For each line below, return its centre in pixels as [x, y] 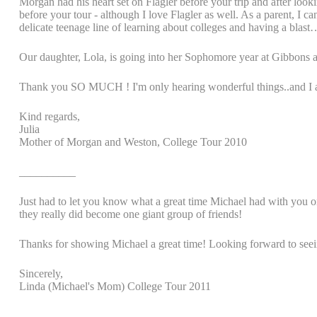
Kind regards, [50, 116]
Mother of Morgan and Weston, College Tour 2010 [133, 142]
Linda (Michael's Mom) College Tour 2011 [115, 286]
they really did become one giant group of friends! [131, 214]
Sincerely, [41, 273]
